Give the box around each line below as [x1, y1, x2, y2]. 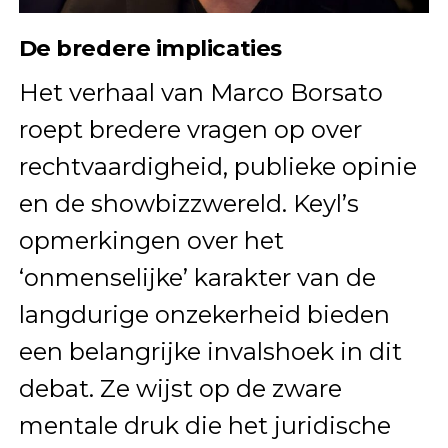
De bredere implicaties [18, 34, 282, 63]
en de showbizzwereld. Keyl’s [18, 189, 359, 219]
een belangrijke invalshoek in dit [18, 337, 402, 367]
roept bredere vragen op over [18, 115, 362, 145]
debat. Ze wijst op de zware [18, 374, 342, 404]
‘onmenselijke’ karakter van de [18, 263, 376, 293]
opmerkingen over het [18, 226, 284, 256]
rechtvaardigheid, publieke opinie [18, 152, 417, 182]
